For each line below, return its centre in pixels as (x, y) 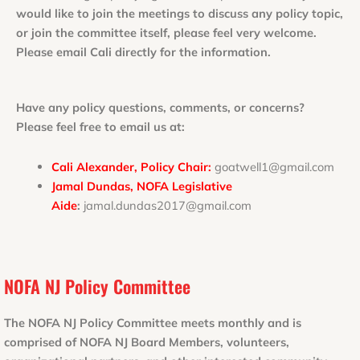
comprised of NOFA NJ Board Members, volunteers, (147, 342)
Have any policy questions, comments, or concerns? (160, 108)
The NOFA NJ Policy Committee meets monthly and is (153, 323)
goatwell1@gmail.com (274, 166)
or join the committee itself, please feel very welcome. (166, 32)
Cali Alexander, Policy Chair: (131, 166)
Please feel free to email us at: (100, 127)
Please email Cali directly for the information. (143, 51)
